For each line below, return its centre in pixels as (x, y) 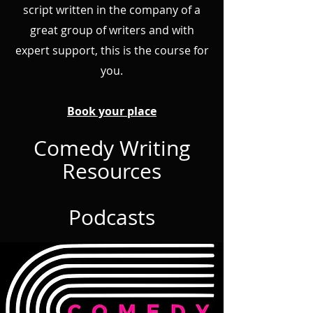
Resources (112, 171)
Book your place (112, 111)
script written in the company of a (112, 10)
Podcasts (112, 217)
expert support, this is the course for (112, 50)
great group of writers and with (112, 30)
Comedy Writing (112, 148)
